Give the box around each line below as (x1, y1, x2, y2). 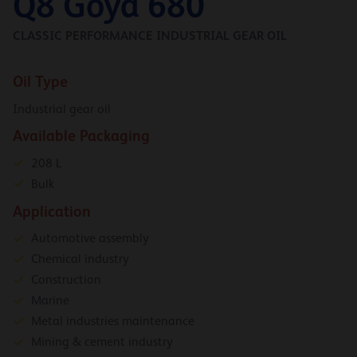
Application (13, 202, 91, 220)
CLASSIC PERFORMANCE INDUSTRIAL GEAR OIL (13, 27, 287, 43)
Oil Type (13, 73, 68, 91)
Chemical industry (31, 252, 129, 267)
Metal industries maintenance (31, 314, 194, 329)
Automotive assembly (31, 231, 149, 246)
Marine (31, 293, 69, 308)
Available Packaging (13, 127, 150, 145)
